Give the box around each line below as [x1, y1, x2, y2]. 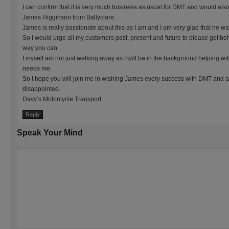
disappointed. [22, 85, 60, 93]
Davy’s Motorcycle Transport [22, 96, 101, 103]
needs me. [22, 65, 52, 72]
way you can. [22, 44, 59, 52]
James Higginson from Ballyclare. [22, 14, 116, 21]
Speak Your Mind [17, 128, 83, 137]
